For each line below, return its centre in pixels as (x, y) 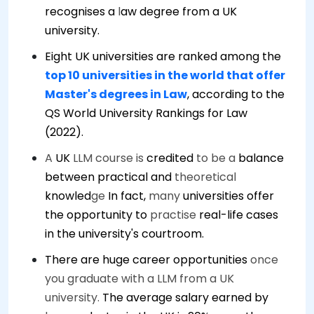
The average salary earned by (185, 298)
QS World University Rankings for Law (146, 113)
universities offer (228, 196)
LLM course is (108, 158)
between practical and (110, 177)
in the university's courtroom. (124, 234)
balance (260, 158)
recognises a (81, 12)
